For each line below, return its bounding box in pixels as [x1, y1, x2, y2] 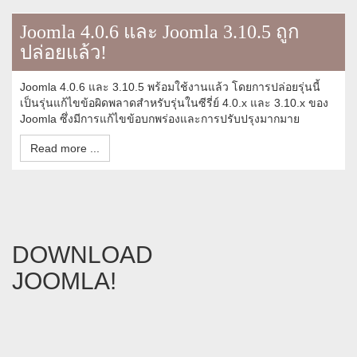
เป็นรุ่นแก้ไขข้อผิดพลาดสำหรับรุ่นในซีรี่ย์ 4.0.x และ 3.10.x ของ [20, 96, 328, 109]
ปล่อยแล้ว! [20, 42, 107, 63]
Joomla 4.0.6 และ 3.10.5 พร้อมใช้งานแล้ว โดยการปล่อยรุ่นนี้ [20, 80, 320, 93]
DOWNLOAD [12, 241, 153, 268]
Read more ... [30, 142, 100, 155]
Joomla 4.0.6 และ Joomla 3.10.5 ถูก [20, 22, 300, 42]
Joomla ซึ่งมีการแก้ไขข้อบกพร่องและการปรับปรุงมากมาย [20, 112, 300, 125]
